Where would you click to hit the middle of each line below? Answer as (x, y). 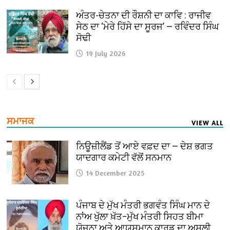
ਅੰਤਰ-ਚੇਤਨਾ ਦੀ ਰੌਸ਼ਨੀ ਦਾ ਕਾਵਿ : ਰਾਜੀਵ (144, 15)
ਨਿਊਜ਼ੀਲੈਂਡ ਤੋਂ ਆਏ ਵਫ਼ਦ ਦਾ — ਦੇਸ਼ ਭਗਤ (145, 146)
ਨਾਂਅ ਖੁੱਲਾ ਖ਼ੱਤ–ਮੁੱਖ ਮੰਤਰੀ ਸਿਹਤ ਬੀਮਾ (140, 216)
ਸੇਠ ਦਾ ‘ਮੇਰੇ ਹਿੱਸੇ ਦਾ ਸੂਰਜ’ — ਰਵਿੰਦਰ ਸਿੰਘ (148, 26)
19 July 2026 (106, 53)
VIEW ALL (207, 122)
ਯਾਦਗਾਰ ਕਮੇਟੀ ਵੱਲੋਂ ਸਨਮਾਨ (124, 157)
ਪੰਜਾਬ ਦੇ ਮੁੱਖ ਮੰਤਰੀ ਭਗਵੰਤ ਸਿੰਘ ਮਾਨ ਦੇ (143, 205)
